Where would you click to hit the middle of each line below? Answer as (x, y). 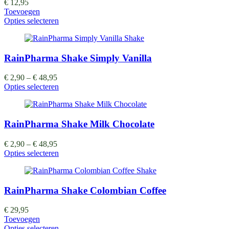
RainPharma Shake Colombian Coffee (85, 190)
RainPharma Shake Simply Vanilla (78, 58)
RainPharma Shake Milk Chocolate (79, 124)
